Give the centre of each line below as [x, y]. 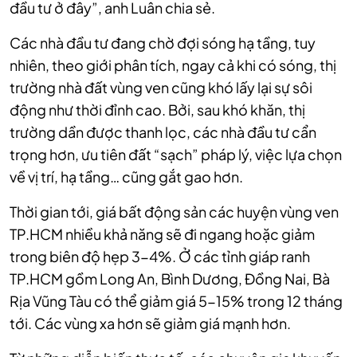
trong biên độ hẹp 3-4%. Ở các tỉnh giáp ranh [160, 257]
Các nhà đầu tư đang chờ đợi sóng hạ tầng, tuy [163, 43]
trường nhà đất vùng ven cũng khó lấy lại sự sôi [161, 88]
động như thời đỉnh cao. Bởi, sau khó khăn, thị [157, 110]
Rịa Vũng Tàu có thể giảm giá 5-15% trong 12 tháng [176, 301]
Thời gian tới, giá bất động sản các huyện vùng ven [174, 212]
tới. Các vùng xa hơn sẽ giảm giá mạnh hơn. [150, 324]
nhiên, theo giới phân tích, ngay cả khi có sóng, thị [173, 65]
